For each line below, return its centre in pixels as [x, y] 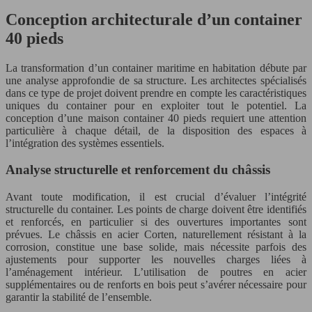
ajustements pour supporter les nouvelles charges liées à [156, 260]
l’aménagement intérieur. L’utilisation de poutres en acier [156, 272]
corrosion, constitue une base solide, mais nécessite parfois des [156, 247]
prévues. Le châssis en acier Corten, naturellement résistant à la [156, 235]
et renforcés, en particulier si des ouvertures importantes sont [156, 222]
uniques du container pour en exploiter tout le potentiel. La [156, 105]
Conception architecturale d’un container [154, 19]
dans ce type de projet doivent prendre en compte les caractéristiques [156, 93]
